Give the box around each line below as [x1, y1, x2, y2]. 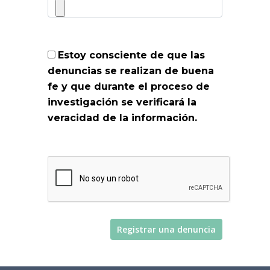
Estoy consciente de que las [58, 49, 205, 61]
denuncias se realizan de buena [48, 64, 214, 77]
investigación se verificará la [48, 96, 196, 108]
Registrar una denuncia [117, 223, 216, 235]
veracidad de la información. [48, 111, 197, 124]
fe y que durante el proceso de [48, 80, 210, 92]
